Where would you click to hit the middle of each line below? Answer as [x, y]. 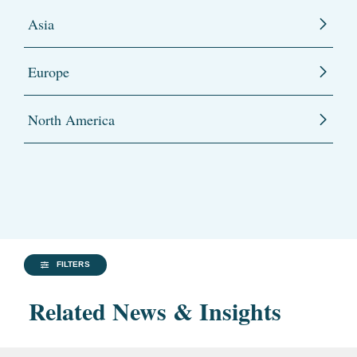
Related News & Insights [155, 311]
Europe [49, 72]
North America [71, 120]
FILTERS [73, 265]
